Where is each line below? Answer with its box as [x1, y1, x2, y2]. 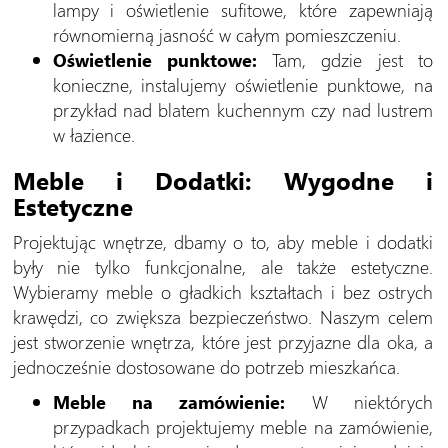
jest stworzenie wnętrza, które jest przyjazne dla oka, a [12, 329, 433, 355]
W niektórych [285, 389, 433, 415]
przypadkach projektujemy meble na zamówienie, [52, 414, 433, 440]
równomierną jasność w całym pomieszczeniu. [52, 22, 401, 48]
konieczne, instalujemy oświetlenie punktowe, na [52, 72, 433, 98]
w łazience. [52, 122, 135, 148]
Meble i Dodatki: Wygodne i [12, 164, 433, 197]
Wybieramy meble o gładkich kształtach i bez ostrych [12, 279, 433, 305]
